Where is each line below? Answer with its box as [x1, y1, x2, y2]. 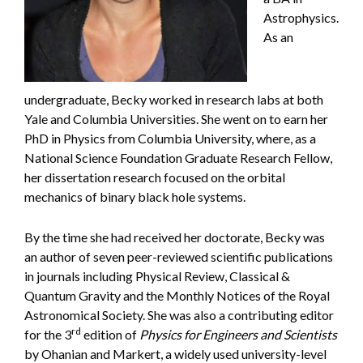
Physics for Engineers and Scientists [139, 327, 337, 343]
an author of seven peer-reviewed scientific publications [24, 249, 333, 265]
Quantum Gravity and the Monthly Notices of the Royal [24, 288, 330, 304]
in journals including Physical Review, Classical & [24, 268, 290, 284]
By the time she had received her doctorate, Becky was [24, 229, 325, 246]
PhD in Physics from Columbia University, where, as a [24, 130, 316, 147]
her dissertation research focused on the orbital [24, 169, 285, 186]
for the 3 [24, 327, 71, 343]
